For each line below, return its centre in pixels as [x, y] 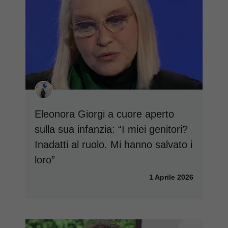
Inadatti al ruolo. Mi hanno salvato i [113, 144]
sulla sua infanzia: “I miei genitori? [111, 129]
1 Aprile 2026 [171, 177]
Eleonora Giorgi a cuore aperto [104, 114]
